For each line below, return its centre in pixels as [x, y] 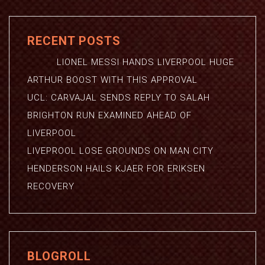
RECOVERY [51, 186]
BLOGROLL [59, 256]
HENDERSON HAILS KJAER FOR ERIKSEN [116, 169]
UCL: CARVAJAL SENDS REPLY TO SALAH [119, 98]
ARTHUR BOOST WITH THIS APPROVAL [112, 80]
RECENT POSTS [74, 41]
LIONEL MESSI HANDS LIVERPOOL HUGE [131, 62]
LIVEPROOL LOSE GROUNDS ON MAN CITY [120, 151]
